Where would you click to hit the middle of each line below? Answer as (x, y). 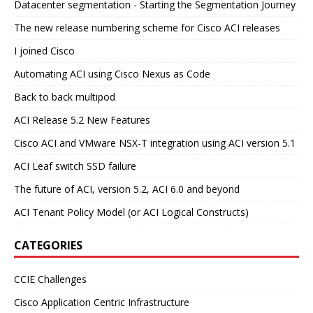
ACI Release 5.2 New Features (82, 120)
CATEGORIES (48, 246)
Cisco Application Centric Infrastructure (102, 303)
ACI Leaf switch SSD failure (75, 166)
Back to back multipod (65, 97)
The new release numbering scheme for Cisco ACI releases (147, 28)
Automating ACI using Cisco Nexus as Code (112, 74)
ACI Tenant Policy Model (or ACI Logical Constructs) (131, 212)
